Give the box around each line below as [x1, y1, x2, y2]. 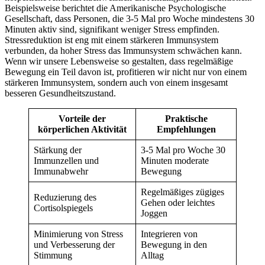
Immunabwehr [34, 166, 88, 177]
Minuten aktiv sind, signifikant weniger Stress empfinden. [5, 24, 219, 35]
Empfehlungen [156, 124, 216, 135]
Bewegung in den [141, 240, 207, 250]
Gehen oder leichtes [141, 198, 215, 208]
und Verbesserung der [34, 240, 115, 250]
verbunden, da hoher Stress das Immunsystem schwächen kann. [5, 46, 242, 56]
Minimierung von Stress [34, 229, 123, 240]
